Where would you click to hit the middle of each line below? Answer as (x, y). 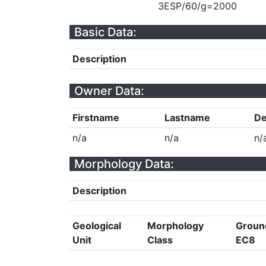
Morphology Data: (124, 164)
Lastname (187, 118)
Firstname (96, 118)
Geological (96, 226)
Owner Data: (109, 91)
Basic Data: (105, 32)
